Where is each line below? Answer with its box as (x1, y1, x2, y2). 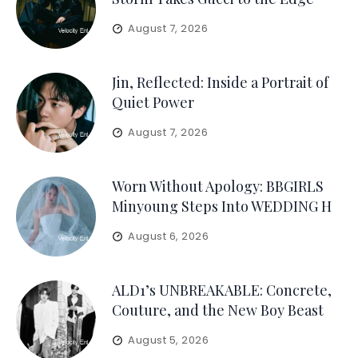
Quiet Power (112, 93, 194, 112)
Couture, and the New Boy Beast (112, 300, 324, 320)
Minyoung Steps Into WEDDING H (112, 197, 332, 216)
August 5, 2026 (128, 332, 209, 348)
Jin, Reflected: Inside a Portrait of (112, 73, 328, 92)
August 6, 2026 (128, 229, 209, 244)
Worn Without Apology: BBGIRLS (112, 177, 324, 196)
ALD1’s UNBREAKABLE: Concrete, (112, 280, 332, 300)
